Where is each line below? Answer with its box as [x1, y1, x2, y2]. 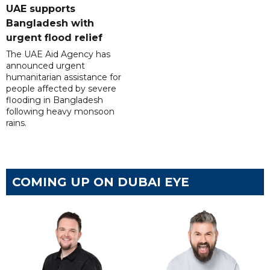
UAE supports [6, 3, 75, 15]
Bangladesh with [6, 17, 94, 30]
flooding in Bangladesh [6, 95, 103, 106]
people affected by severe [6, 83, 116, 95]
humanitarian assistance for [6, 72, 121, 83]
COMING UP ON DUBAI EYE [12, 175, 189, 190]
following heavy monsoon [6, 106, 115, 118]
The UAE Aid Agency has [6, 49, 110, 60]
